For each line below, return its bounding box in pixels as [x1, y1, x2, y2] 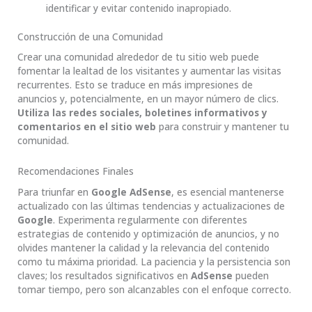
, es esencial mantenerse [171, 185, 284, 198]
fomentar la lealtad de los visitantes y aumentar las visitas [17, 64, 281, 78]
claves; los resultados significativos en [17, 268, 191, 282]
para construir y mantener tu [156, 120, 289, 134]
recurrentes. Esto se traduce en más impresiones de [17, 78, 253, 92]
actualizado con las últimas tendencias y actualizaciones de [17, 198, 285, 212]
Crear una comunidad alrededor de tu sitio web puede [17, 50, 259, 64]
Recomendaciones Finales [17, 164, 134, 178]
